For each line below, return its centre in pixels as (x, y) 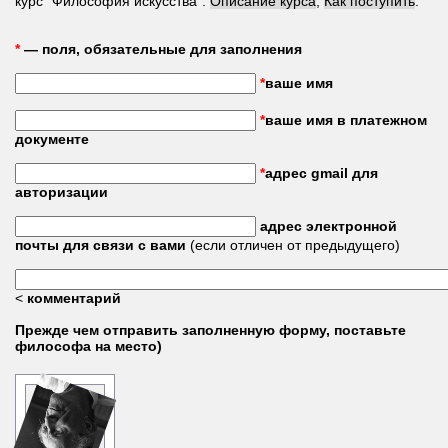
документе (52, 139)
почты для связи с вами (100, 245)
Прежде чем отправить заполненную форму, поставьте (210, 330)
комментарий (74, 298)
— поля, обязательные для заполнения (161, 49)
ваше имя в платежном (346, 120)
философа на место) (88, 346)
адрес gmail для (321, 173)
